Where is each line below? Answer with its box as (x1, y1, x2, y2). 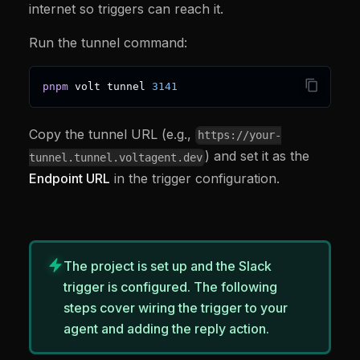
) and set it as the (205, 148, 310, 165)
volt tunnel (68, 80, 152, 92)
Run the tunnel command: (29, 34, 187, 51)
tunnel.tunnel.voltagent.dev (29, 151, 202, 165)
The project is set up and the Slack (63, 258, 272, 275)
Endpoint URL (29, 170, 110, 187)
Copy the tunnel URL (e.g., (29, 125, 195, 142)
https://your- (198, 129, 282, 142)
